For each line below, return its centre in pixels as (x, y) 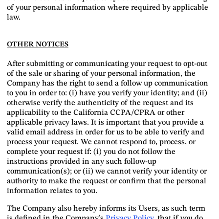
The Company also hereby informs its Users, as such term (106, 209)
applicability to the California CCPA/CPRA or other (96, 113)
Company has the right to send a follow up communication (108, 84)
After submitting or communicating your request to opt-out (107, 64)
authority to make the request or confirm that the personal (107, 181)
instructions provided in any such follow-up (82, 162)
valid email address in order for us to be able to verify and (106, 132)
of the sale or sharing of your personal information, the (101, 74)
